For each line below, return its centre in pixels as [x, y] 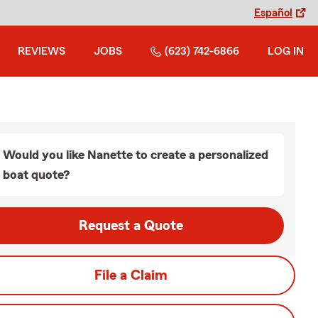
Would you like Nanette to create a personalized [136, 155]
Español [273, 13]
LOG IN [286, 51]
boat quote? [36, 175]
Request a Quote [131, 226]
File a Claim [131, 275]
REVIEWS [42, 51]
